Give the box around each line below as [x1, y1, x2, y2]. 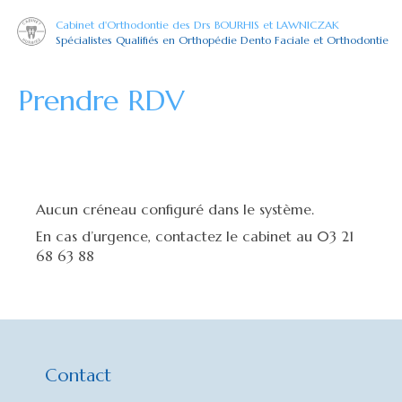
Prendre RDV [18, 83, 184, 118]
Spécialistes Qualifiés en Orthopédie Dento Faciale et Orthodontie [56, 33, 389, 47]
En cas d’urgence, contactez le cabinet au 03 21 [36, 227, 354, 245]
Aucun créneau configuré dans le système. [36, 200, 314, 218]
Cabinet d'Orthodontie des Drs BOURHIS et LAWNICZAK [56, 18, 339, 31]
